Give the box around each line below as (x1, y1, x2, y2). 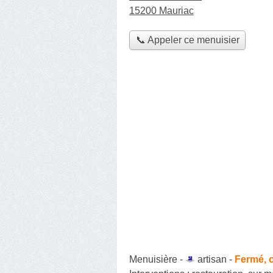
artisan (197, 253, 227, 264)
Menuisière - (129, 253, 185, 264)
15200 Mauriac (129, 5, 194, 16)
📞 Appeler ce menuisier (135, 35, 239, 46)
